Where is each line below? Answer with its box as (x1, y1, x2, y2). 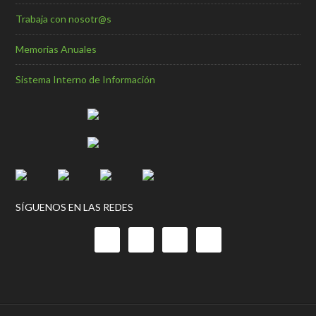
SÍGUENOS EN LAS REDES (16, 201, 134, 214)
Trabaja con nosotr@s (16, 13, 112, 25)
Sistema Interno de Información (16, 73, 156, 86)
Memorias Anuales (16, 43, 97, 56)
